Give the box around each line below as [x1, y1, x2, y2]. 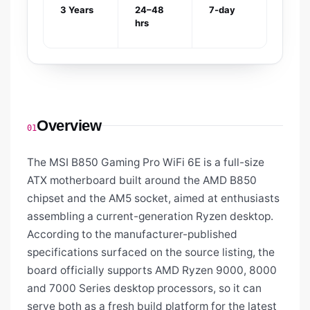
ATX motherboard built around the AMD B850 [27, 174, 257, 188]
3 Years [60, 4, 93, 16]
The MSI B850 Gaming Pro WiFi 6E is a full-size [27, 156, 264, 170]
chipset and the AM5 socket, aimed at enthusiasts [27, 192, 280, 206]
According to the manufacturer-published [27, 228, 237, 241]
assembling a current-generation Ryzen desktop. [27, 210, 273, 224]
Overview [37, 117, 102, 135]
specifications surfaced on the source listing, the [27, 246, 275, 259]
